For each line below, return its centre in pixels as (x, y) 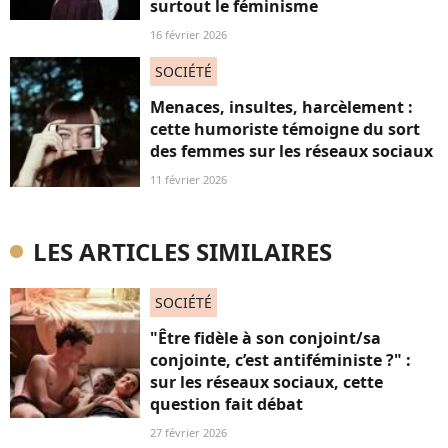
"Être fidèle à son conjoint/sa (265, 337)
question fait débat (226, 403)
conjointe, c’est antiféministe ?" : (280, 359)
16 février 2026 (188, 34)
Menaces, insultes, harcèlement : (281, 106)
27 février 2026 (188, 432)
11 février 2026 (188, 179)
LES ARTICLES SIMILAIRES (182, 251)
